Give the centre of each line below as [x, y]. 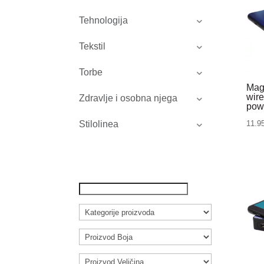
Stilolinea [99, 124]
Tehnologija [104, 21]
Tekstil [93, 47]
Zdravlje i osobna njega [128, 98]
